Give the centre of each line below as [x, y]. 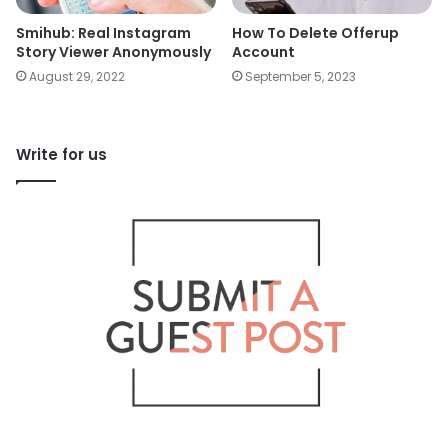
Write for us [61, 154]
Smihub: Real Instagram [103, 32]
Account [263, 51]
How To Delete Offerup [315, 32]
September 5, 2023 [300, 76]
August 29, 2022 [77, 76]
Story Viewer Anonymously [113, 51]
